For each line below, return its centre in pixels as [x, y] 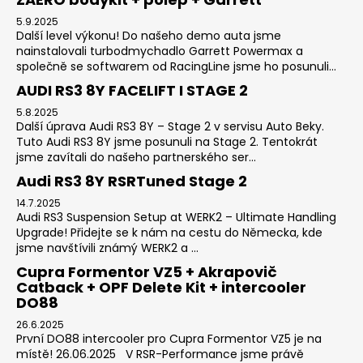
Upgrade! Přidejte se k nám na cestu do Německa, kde [169, 233]
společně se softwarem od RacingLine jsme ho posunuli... [176, 67]
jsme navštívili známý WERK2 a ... [107, 248]
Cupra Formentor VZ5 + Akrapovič [147, 272]
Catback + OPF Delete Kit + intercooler [161, 288]
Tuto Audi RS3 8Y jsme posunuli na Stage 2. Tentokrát [167, 142]
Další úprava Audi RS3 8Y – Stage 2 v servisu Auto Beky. [170, 127]
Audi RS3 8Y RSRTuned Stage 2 [132, 181]
